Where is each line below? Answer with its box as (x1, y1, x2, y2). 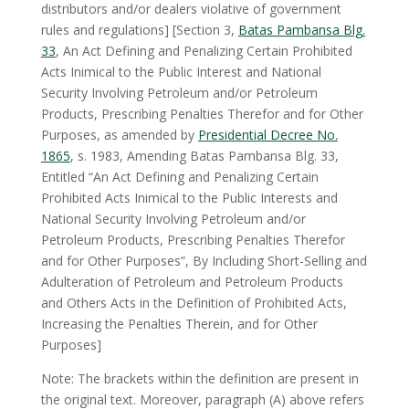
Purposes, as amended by (40, 126, 198, 143)
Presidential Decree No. (197, 126, 338, 143)
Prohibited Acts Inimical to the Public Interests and (40, 189, 338, 206)
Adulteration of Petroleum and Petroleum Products (40, 273, 343, 290)
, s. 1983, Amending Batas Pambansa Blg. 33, (69, 147, 339, 164)
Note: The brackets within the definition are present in (40, 370, 359, 387)
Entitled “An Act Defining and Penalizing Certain (40, 168, 319, 185)
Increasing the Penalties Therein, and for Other (40, 315, 318, 332)
